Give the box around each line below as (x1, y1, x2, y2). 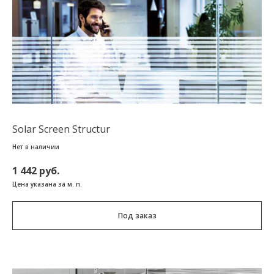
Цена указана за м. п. (12, 180, 82, 189)
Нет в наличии (12, 143, 59, 152)
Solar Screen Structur (12, 122, 110, 136)
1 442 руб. (12, 164, 59, 178)
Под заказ (117, 210, 157, 221)
